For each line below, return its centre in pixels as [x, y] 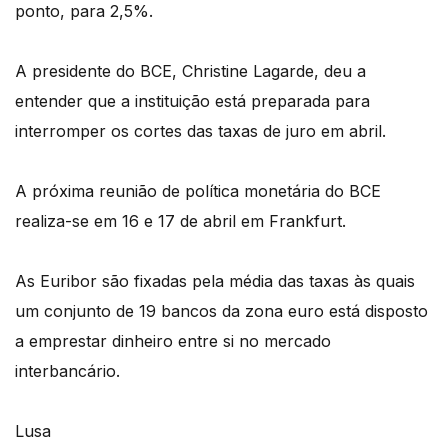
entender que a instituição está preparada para [192, 100]
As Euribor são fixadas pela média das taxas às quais [215, 280]
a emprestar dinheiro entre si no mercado [173, 340]
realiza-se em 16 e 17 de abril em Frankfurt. [180, 220]
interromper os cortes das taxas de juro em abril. [200, 130]
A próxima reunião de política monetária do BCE [198, 190]
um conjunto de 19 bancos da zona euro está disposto [221, 310]
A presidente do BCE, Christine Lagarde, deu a [190, 70]
